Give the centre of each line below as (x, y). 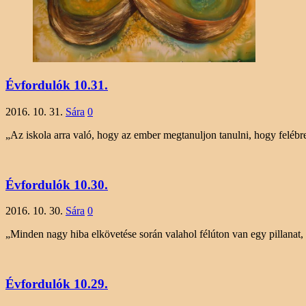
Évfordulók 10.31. (57, 85)
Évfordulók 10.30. (57, 184)
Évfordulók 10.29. (57, 284)
